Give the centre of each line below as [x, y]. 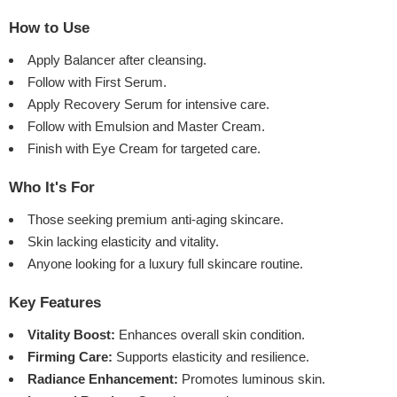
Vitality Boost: [71, 335]
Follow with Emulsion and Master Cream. [146, 127]
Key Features [55, 303]
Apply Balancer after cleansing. [117, 60]
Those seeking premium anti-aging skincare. [156, 220]
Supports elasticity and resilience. [211, 357]
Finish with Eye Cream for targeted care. [144, 149]
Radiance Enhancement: [103, 379]
